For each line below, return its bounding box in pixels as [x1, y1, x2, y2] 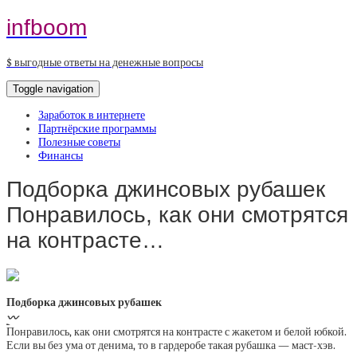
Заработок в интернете [38, 108, 145, 122]
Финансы [38, 148, 83, 163]
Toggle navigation [13, 82, 93, 95]
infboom [6, 14, 87, 40]
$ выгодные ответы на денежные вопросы [6, 55, 203, 69]
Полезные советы [38, 135, 120, 149]
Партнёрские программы [38, 121, 156, 135]
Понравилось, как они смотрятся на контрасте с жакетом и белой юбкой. [6, 325, 347, 339]
